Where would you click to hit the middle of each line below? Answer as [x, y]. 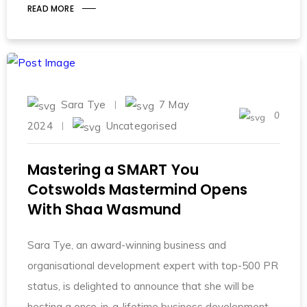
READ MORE [51, 8]
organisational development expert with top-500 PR [153, 266]
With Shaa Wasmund [105, 210]
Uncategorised [142, 126]
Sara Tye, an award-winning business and [127, 245]
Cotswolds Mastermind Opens [138, 190]
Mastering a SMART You [113, 170]
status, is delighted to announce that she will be [141, 286]
